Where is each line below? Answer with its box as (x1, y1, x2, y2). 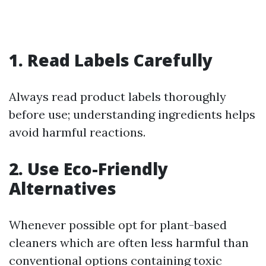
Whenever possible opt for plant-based (9, 217, 227, 232)
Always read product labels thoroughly (9, 89, 226, 104)
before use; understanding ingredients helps (9, 107, 255, 122)
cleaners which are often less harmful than (9, 235, 249, 250)
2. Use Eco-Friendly (9, 157, 168, 180)
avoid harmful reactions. (9, 125, 145, 140)
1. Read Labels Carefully (9, 49, 213, 71)
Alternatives (9, 177, 116, 199)
